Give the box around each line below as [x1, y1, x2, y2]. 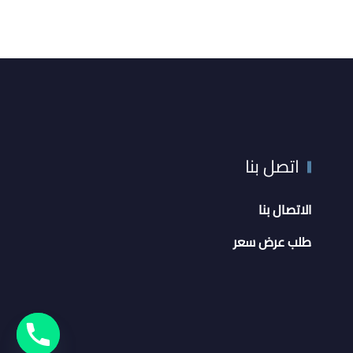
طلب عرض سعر [232, 230, 311, 255]
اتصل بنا [244, 150, 299, 184]
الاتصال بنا [258, 198, 311, 222]
